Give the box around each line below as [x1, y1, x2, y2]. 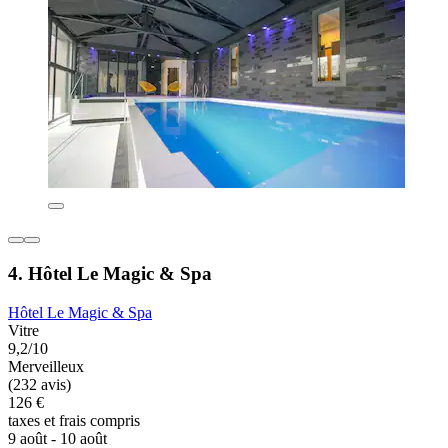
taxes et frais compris [8, 411, 140, 429]
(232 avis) [8, 375, 71, 393]
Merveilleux [8, 357, 84, 375]
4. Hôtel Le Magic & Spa [8, 262, 212, 284]
